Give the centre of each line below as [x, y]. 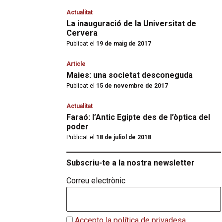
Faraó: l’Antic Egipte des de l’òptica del [138, 117]
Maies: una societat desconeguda [130, 75]
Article [76, 64]
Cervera [82, 33]
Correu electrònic [96, 181]
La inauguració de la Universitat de [131, 24]
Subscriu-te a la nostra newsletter [131, 163]
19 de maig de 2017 [123, 44]
